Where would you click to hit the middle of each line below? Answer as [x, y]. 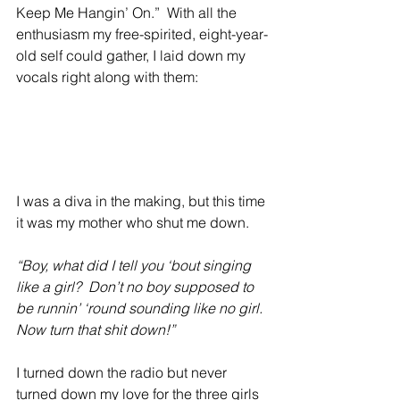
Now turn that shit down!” [96, 330]
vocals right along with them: [107, 77]
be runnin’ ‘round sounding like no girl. [141, 308]
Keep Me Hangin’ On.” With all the [128, 12]
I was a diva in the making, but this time [142, 201]
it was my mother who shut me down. [133, 223]
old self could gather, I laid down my [133, 55]
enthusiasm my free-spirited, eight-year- [142, 34]
